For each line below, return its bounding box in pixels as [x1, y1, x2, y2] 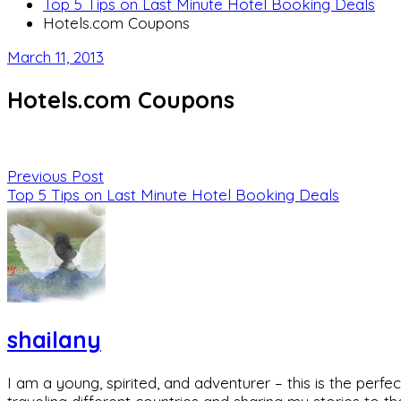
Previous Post [7, 166, 104, 186]
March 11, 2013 [7, 47, 104, 66]
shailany [7, 325, 101, 354]
